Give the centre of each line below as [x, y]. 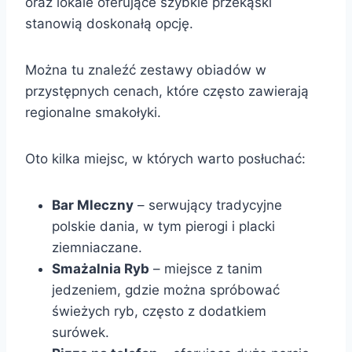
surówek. [81, 332]
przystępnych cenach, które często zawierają [167, 91]
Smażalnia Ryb [101, 268]
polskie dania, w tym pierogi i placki [163, 226]
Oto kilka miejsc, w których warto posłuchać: [165, 158]
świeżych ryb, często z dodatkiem [159, 311]
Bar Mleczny [93, 205]
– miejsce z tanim [206, 268]
